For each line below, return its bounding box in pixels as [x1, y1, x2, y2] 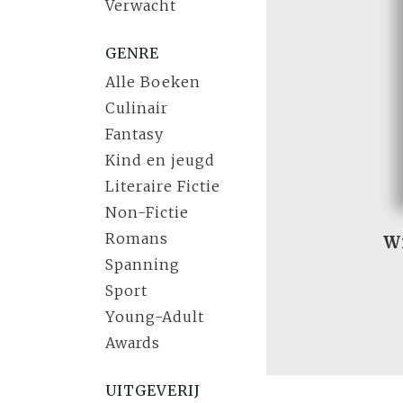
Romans [105, 229, 168, 247]
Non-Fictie [105, 203, 189, 221]
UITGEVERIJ [105, 381, 201, 399]
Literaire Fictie [105, 177, 220, 195]
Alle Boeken [105, 73, 201, 91]
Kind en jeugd [105, 151, 215, 169]
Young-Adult [105, 308, 204, 326]
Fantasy [105, 125, 164, 143]
